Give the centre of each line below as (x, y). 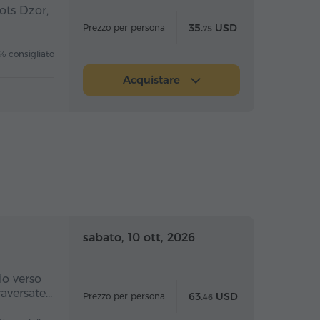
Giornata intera (231, 236)
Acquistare (153, 80)
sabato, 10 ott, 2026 (139, 237)
